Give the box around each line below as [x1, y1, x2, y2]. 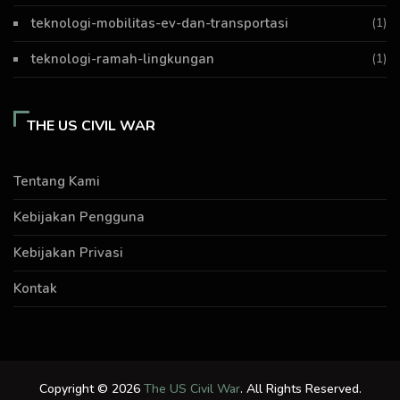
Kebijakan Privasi [13, 244, 123, 262]
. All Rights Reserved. [239, 380, 362, 397]
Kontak [13, 279, 57, 297]
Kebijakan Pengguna [13, 208, 145, 226]
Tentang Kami [13, 172, 100, 190]
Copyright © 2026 [38, 380, 144, 397]
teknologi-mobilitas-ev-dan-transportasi [31, 14, 288, 32]
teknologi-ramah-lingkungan [31, 50, 214, 68]
